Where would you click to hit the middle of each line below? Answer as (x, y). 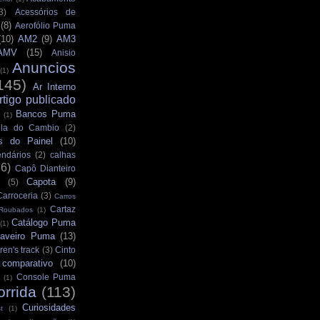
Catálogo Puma (44, 222)
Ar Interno (54, 86)
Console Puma (46, 276)
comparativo (27, 263)
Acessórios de (45, 11)
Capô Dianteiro (45, 168)
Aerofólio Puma (46, 25)
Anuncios (44, 67)
